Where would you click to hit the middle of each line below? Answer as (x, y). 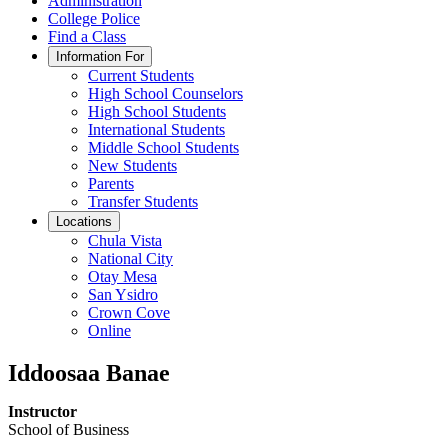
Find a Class (87, 36)
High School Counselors (165, 93)
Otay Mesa (122, 276)
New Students (132, 165)
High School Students (157, 111)
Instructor (42, 411)
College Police (94, 18)
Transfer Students (143, 201)
